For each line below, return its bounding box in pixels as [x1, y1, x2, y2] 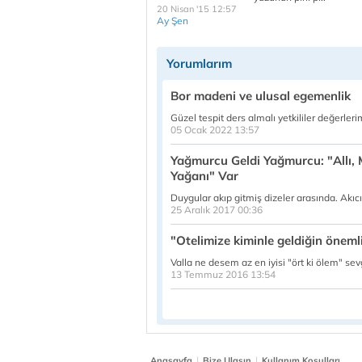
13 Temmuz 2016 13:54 [170, 268, 276, 280]
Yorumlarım [166, 56, 232, 71]
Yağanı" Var [170, 168, 238, 183]
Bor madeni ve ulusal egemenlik [170, 88, 351, 103]
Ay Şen [157, 15, 188, 27]
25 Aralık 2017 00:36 [170, 204, 263, 216]
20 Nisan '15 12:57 [157, 3, 237, 15]
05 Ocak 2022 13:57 [170, 124, 259, 136]
